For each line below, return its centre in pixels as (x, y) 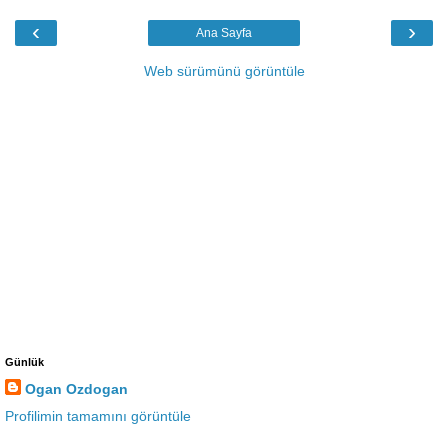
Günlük (24, 361)
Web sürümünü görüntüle (224, 70)
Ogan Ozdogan (76, 388)
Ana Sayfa (224, 32)
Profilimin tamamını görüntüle (98, 415)
